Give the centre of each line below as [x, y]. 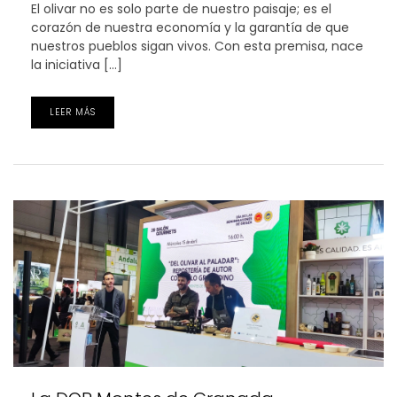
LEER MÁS [73, 113]
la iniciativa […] [77, 65]
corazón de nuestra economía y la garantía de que [190, 28]
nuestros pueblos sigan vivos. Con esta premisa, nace [197, 47]
